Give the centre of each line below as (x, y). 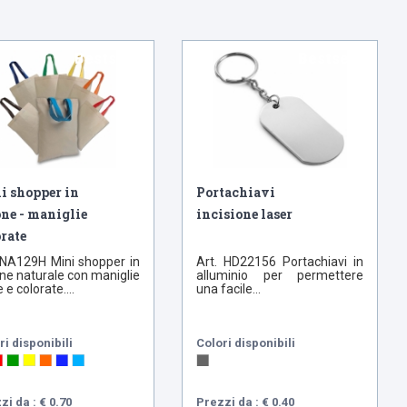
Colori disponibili (246, 343)
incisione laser (245, 214)
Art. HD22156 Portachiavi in (280, 262)
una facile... (229, 289)
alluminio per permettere (280, 276)
